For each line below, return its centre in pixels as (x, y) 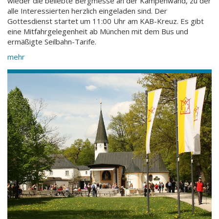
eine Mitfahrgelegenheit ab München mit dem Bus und (98, 31)
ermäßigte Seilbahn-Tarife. (52, 41)
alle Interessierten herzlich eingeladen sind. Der (87, 11)
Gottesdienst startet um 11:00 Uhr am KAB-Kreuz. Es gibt (106, 21)
